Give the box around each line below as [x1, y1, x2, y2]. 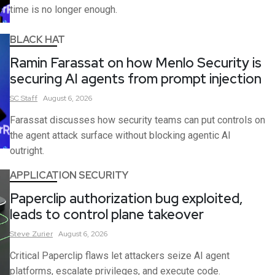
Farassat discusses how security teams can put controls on [10, 114, 265, 126]
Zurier [32, 229, 53, 239]
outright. [10, 145, 44, 157]
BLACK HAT [10, 33, 65, 47]
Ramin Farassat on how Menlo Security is [10, 54, 261, 72]
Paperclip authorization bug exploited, [10, 190, 243, 208]
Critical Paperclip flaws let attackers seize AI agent [10, 250, 230, 262]
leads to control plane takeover [10, 206, 204, 224]
